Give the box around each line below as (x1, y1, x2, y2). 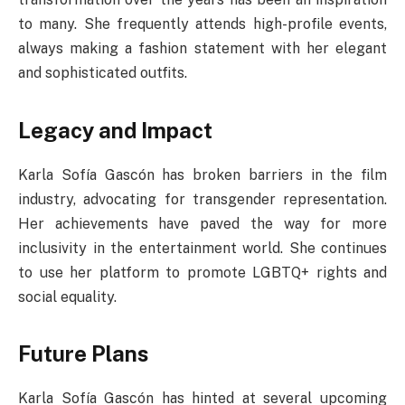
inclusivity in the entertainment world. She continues (18, 239, 387, 257)
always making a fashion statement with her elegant (18, 40, 387, 58)
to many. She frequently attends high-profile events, (18, 15, 387, 33)
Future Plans (18, 340, 148, 366)
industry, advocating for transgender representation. (18, 190, 387, 208)
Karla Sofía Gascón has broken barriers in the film (18, 165, 387, 184)
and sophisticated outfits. (18, 64, 187, 82)
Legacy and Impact (18, 117, 212, 143)
